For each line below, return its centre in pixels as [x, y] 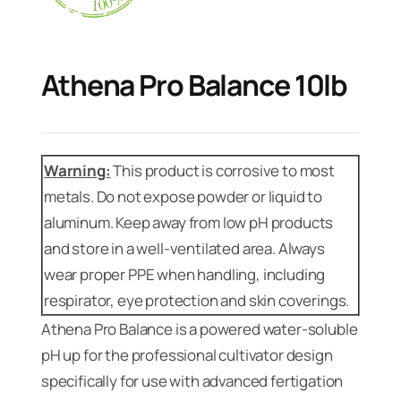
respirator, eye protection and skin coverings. [196, 300]
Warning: [77, 170]
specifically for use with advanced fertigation [192, 380]
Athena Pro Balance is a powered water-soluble [199, 328]
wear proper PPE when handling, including [184, 274]
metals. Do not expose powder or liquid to [183, 196]
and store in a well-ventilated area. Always [184, 248]
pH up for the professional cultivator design [187, 354]
